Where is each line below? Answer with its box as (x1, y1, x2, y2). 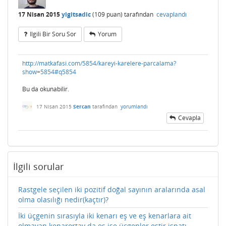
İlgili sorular (13, 160, 64, 173)
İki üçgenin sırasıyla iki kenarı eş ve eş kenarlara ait (18, 211, 191, 221)
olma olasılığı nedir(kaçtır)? (18, 195, 108, 205)
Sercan (73, 103, 91, 110)
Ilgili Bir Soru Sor (30, 30, 76, 39)
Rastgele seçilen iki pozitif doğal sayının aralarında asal (18, 185, 205, 195)
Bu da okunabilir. (22, 85, 69, 94)
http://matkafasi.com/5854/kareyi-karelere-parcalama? (22, 59, 176, 68)
